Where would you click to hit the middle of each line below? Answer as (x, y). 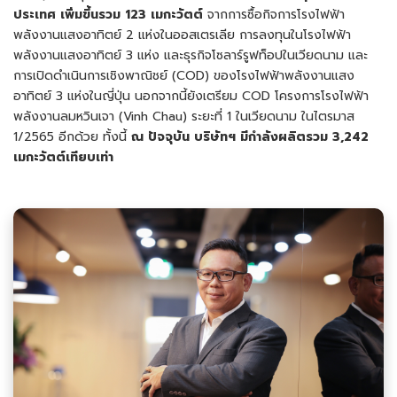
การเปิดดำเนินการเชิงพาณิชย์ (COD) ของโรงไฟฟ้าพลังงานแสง (184, 75)
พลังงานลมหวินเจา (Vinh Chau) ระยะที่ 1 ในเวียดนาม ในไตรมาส (184, 116)
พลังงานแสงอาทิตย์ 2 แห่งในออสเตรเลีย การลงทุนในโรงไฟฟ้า (182, 35)
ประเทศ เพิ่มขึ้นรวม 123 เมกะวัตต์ (108, 14)
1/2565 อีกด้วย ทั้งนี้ (72, 136)
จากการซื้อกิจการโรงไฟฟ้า (274, 14)
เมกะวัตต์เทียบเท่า (63, 157)
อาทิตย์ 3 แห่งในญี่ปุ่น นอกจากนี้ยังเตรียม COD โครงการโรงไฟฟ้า (191, 96)
